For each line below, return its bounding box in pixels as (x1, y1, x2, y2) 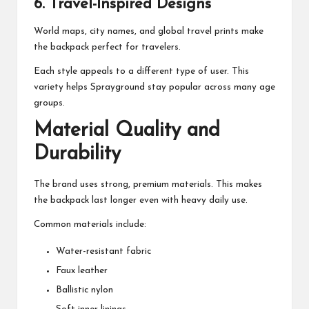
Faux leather (56, 266, 108, 275)
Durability (34, 144, 121, 165)
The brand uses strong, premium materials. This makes (34, 179, 262, 189)
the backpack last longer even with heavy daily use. (34, 195, 248, 205)
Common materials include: (34, 219, 146, 229)
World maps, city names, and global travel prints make (34, 27, 263, 37)
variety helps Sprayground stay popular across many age (34, 83, 275, 92)
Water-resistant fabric (56, 246, 151, 256)
